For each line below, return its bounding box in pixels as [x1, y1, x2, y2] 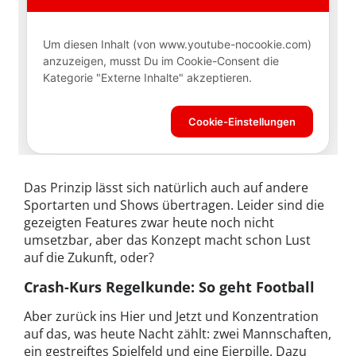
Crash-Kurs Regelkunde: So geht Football [24, 277, 315, 296]
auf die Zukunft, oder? [24, 248, 154, 266]
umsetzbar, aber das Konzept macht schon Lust [24, 230, 311, 249]
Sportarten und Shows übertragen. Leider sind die [24, 195, 324, 214]
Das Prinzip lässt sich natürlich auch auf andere [24, 178, 308, 196]
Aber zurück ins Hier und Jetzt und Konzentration [24, 307, 319, 325]
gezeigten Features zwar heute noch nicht [24, 213, 274, 231]
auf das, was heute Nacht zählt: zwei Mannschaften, [24, 324, 331, 342]
